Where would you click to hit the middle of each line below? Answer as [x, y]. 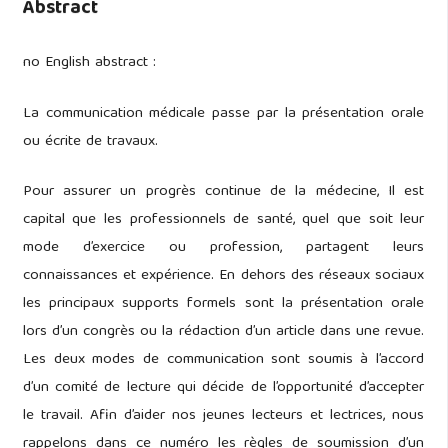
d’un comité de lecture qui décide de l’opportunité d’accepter [223, 388]
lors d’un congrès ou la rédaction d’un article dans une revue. [223, 332]
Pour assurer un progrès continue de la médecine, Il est [223, 192]
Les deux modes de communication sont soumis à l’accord [223, 360]
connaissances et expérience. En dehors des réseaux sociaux [223, 276]
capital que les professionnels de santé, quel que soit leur [223, 220]
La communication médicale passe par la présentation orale [223, 113]
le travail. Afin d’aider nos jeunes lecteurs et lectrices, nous [223, 416]
